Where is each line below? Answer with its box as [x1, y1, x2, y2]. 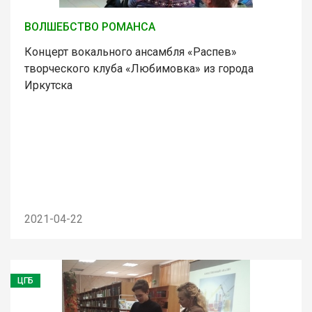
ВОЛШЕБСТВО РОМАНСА [24, 19, 155, 33]
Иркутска [24, 78, 72, 92]
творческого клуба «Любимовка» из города [24, 61, 253, 75]
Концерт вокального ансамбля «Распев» [24, 45, 237, 58]
